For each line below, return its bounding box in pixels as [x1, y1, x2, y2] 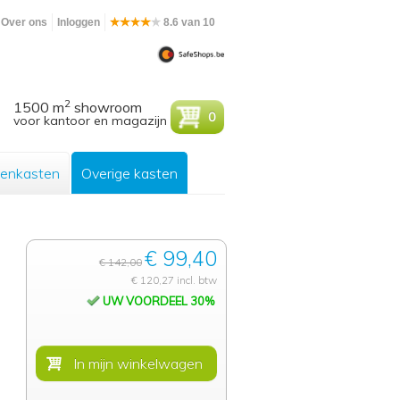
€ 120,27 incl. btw [131, 273, 217, 287]
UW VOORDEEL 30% [100, 294, 214, 308]
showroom [71, 98, 143, 116]
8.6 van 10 [161, 16, 215, 29]
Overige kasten [81, 164, 178, 182]
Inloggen [56, 16, 100, 29]
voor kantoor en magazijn [13, 112, 168, 129]
